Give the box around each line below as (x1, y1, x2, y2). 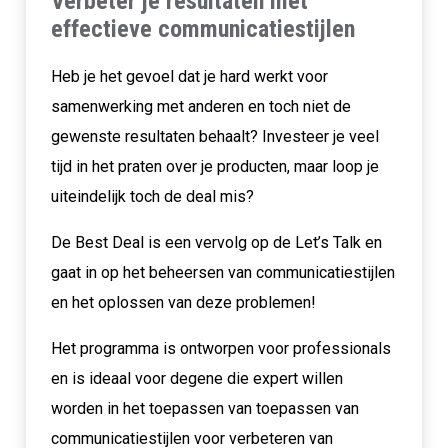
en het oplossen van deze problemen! (50, 292, 316, 312)
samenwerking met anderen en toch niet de (50, 96, 351, 116)
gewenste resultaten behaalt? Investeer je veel (50, 126, 379, 146)
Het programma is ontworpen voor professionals (50, 338, 391, 358)
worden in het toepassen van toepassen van (50, 398, 359, 418)
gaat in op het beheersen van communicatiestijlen (50, 262, 395, 282)
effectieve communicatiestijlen (50, 14, 355, 43)
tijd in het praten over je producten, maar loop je (50, 156, 379, 176)
